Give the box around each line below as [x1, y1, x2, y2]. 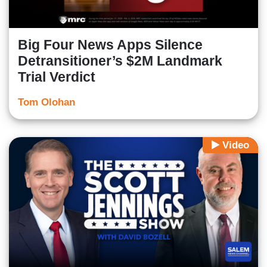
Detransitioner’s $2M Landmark [18, 53, 222, 69]
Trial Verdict [18, 69, 95, 85]
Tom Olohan [18, 97, 75, 108]
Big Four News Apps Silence [18, 37, 203, 53]
